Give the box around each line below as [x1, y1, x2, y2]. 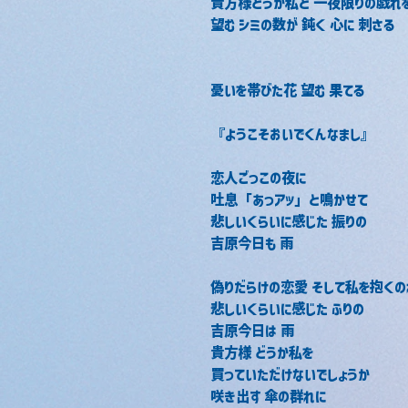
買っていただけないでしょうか [210, 364, 370, 384]
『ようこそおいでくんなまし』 [210, 124, 375, 144]
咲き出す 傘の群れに [210, 386, 326, 406]
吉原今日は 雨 [210, 321, 294, 341]
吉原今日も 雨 [210, 233, 293, 253]
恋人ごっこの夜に [210, 168, 306, 188]
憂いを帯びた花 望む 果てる [210, 80, 364, 100]
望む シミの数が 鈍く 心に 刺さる [210, 15, 394, 35]
